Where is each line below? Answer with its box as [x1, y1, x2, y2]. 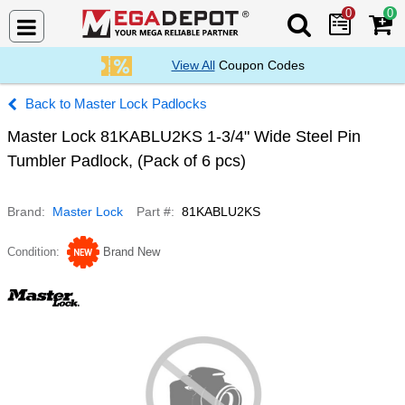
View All [171, 58, 215, 72]
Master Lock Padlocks [74, 96, 207, 111]
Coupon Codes [214, 58, 305, 72]
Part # [137, 204, 171, 219]
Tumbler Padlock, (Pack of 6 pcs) [7, 152, 246, 170]
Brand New [103, 245, 160, 259]
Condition [7, 245, 56, 259]
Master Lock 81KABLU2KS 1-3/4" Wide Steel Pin [7, 127, 361, 146]
